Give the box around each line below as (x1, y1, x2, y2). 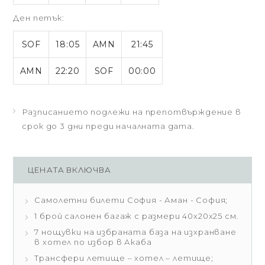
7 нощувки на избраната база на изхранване (34, 227, 237, 237)
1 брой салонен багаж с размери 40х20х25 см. (34, 211, 239, 221)
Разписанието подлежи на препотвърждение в (22, 107, 241, 117)
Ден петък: (13, 13, 64, 22)
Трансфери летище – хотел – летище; (34, 253, 214, 263)
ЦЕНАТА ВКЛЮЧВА (28, 165, 112, 174)
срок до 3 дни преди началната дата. (22, 121, 195, 131)
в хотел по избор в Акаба (34, 237, 152, 247)
